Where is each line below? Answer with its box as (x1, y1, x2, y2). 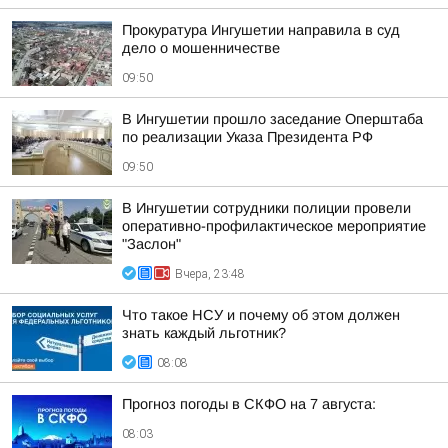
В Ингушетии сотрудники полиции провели (122, 200, 411, 216)
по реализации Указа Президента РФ (122, 129, 373, 145)
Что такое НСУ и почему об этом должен (122, 307, 400, 323)
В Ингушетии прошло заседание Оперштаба (122, 111, 423, 127)
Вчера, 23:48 (175, 267, 245, 281)
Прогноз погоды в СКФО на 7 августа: (122, 396, 376, 412)
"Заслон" (122, 236, 181, 252)
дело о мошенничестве (122, 40, 280, 56)
